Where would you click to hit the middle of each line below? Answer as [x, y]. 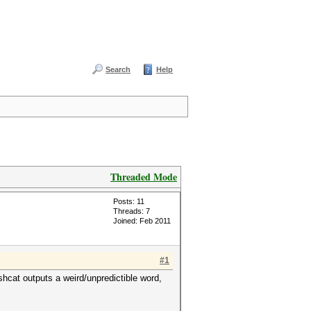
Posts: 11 [129, 201]
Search [118, 69]
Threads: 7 [132, 211]
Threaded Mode [144, 177]
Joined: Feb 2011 [142, 221]
